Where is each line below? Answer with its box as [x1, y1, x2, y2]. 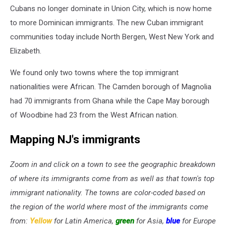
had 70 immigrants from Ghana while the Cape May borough [10, 96, 209, 105]
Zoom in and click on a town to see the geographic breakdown [10, 160, 215, 169]
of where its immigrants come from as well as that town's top [10, 174, 214, 184]
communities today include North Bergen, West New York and [10, 32, 214, 41]
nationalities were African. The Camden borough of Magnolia [10, 82, 211, 91]
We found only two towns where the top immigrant [10, 68, 179, 77]
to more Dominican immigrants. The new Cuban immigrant [10, 18, 203, 27]
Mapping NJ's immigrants [10, 133, 140, 146]
